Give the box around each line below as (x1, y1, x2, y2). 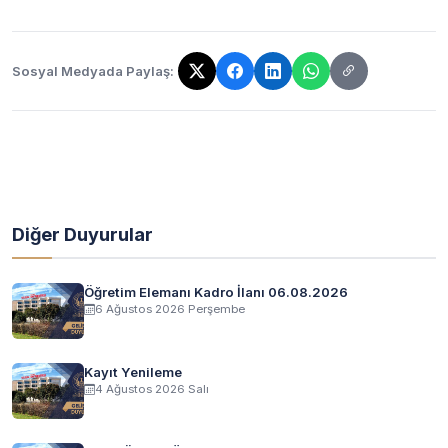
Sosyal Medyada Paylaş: (12, 62, 174, 79)
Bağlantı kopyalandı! (11, 71, 156, 92)
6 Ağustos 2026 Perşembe (95, 302, 245, 316)
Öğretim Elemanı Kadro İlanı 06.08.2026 (84, 284, 348, 300)
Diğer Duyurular (12, 223, 153, 245)
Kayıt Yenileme (84, 364, 182, 380)
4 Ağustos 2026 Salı (95, 382, 209, 396)
